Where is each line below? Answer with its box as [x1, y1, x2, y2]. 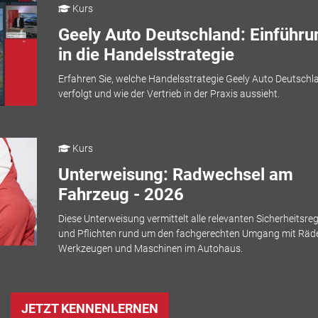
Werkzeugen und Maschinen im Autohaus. [57, 243, 243, 255]
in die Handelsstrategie [57, 44, 234, 65]
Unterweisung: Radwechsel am [57, 164, 293, 185]
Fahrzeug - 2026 [57, 184, 184, 204]
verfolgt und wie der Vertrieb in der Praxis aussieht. [57, 88, 280, 100]
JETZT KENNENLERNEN [21, 301, 158, 317]
